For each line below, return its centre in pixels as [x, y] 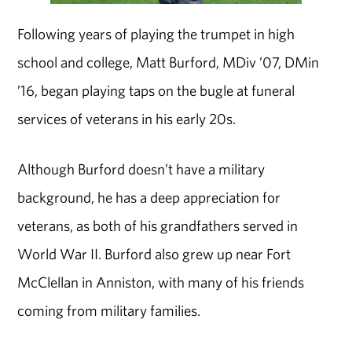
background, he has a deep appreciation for [149, 198]
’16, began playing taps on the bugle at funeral [156, 90]
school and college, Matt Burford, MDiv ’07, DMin [169, 62]
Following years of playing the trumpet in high [156, 33]
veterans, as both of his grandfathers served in [158, 226]
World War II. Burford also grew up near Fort [154, 254]
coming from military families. [109, 311]
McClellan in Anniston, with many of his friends [161, 282]
